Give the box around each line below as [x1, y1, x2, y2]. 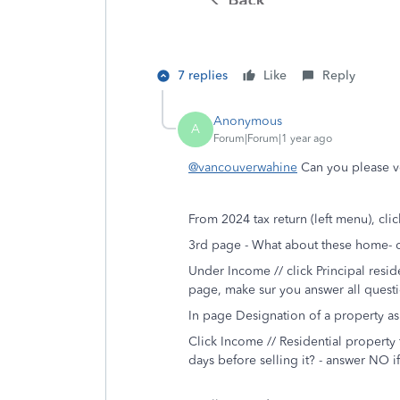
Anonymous [213, 113, 282, 129]
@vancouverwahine [188, 159, 297, 175]
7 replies [178, 67, 228, 83]
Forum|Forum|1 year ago [213, 132, 332, 146]
